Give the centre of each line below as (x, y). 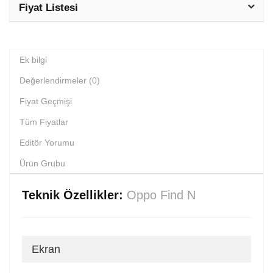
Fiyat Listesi (48, 7)
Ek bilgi (33, 59)
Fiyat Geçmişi (46, 101)
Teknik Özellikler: (74, 195)
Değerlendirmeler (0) (60, 80)
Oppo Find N (161, 195)
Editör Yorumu (47, 142)
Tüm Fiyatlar (44, 122)
